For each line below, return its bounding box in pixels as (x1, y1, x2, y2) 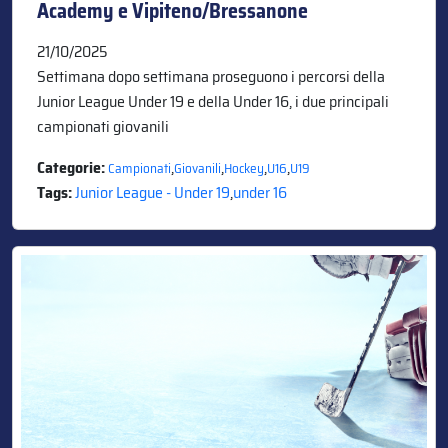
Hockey (224, 157, 264, 179)
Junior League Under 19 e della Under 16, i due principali (37, 88, 389, 114)
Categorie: (37, 154, 108, 180)
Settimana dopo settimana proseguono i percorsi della (37, 63, 385, 89)
